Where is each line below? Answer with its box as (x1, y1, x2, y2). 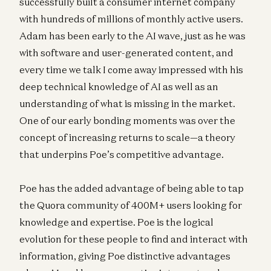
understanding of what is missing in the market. (19, 97, 235, 109)
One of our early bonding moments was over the (19, 114, 235, 126)
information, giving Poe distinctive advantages (19, 249, 230, 262)
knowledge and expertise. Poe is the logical (19, 215, 214, 228)
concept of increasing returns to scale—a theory (19, 131, 235, 143)
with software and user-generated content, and (19, 46, 233, 59)
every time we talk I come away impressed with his (19, 63, 243, 76)
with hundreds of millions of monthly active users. (19, 12, 243, 25)
